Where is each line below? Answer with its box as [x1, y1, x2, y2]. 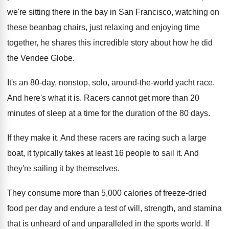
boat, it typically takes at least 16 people [7, 149, 151, 157]
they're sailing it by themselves [7, 164, 118, 173]
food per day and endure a [7, 204, 102, 213]
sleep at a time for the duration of [47, 109, 164, 118]
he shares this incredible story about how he [40, 38, 199, 47]
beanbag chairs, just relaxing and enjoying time [29, 23, 200, 32]
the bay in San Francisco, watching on [81, 8, 219, 16]
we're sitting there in [7, 8, 79, 16]
